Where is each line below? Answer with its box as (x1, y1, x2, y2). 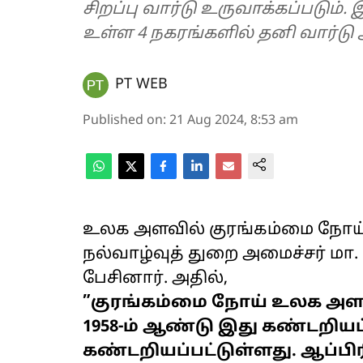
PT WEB (115, 75, 168, 95)
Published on (83, 113, 163, 130)
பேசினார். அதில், (83, 269, 228, 289)
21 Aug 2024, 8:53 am (169, 113, 298, 130)
